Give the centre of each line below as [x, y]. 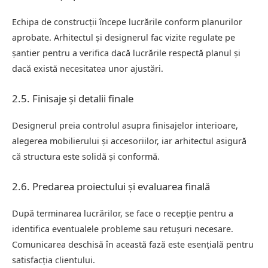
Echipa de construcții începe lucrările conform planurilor [127, 22]
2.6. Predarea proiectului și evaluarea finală [111, 186]
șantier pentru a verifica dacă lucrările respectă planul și [126, 53]
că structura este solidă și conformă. [86, 156]
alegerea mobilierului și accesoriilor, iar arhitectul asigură [129, 141]
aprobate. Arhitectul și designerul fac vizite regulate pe [124, 37]
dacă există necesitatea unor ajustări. [88, 68]
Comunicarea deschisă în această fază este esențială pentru [133, 244]
